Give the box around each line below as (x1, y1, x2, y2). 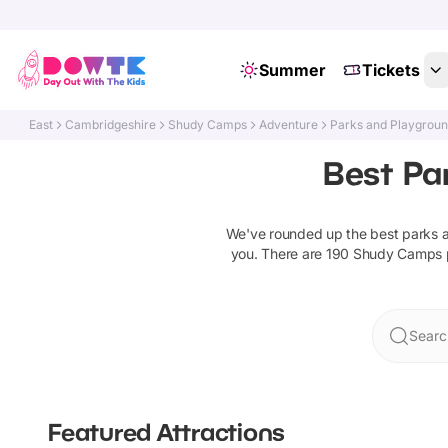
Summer (258, 60, 326, 80)
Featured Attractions (48, 417, 285, 446)
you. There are (230, 245, 326, 262)
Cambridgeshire (65, 117, 157, 132)
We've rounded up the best (225, 225, 403, 242)
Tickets (361, 60, 420, 80)
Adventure (259, 117, 319, 132)
